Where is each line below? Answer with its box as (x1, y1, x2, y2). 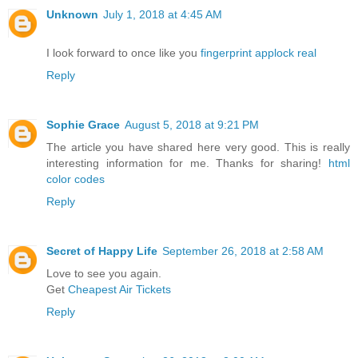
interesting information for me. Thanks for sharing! (46, 156, 328, 169)
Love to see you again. (46, 266, 161, 280)
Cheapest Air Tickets (68, 282, 171, 296)
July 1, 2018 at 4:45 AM (103, 7, 222, 21)
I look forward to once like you (46, 46, 201, 59)
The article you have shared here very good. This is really (46, 140, 350, 153)
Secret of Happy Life (46, 244, 157, 257)
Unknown (46, 7, 98, 21)
